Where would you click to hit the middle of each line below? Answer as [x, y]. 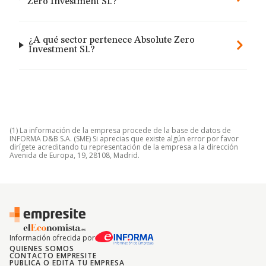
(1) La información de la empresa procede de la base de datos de [120, 130]
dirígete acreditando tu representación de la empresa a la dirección [124, 147]
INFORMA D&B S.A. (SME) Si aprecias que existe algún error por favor [124, 139]
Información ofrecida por [52, 238]
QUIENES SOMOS [42, 248]
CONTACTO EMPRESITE [53, 256]
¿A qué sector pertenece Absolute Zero [111, 40]
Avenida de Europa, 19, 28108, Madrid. [75, 155]
